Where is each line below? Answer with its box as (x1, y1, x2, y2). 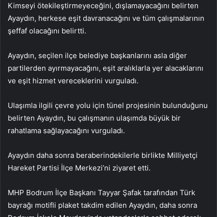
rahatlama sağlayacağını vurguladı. (8, 126, 125, 136)
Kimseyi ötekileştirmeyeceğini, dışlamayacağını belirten (8, 1, 199, 11)
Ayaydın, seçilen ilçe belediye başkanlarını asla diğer (8, 51, 187, 61)
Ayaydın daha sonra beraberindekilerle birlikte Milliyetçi (8, 151, 198, 160)
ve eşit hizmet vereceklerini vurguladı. (8, 76, 139, 86)
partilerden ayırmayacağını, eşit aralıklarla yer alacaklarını (8, 63, 203, 73)
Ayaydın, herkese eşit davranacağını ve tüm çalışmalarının (8, 14, 204, 23)
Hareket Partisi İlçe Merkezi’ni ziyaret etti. (8, 163, 151, 173)
